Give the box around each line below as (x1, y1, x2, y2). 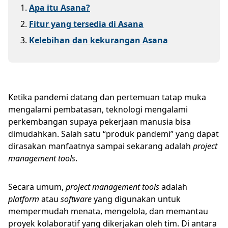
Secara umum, (8, 181, 66, 192)
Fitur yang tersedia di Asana (29, 18, 144, 30)
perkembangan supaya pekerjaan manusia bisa (8, 116, 191, 127)
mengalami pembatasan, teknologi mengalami (8, 103, 188, 115)
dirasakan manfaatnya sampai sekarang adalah (8, 140, 193, 152)
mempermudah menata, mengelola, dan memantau (8, 205, 208, 217)
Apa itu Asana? (29, 2, 90, 13)
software (61, 193, 92, 205)
